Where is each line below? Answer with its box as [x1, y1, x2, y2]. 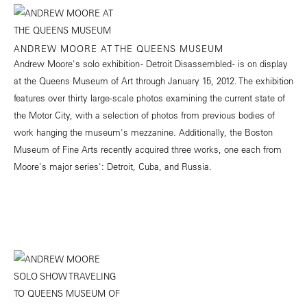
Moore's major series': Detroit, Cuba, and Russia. [14, 160, 212, 173]
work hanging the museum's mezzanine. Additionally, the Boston [14, 126, 273, 138]
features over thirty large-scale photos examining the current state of [14, 92, 285, 104]
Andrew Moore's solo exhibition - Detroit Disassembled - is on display [14, 58, 288, 70]
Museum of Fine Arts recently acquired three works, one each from [14, 143, 282, 156]
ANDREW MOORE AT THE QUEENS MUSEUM [14, 42, 223, 55]
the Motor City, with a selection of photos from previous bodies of [14, 109, 275, 121]
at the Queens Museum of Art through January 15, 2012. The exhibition [14, 75, 293, 87]
